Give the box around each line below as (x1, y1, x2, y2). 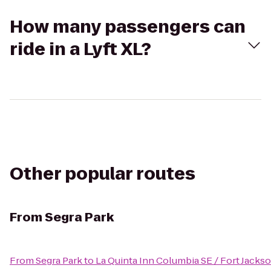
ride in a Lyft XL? (10, 38, 151, 61)
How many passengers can (10, 15, 246, 39)
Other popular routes (10, 162, 195, 186)
